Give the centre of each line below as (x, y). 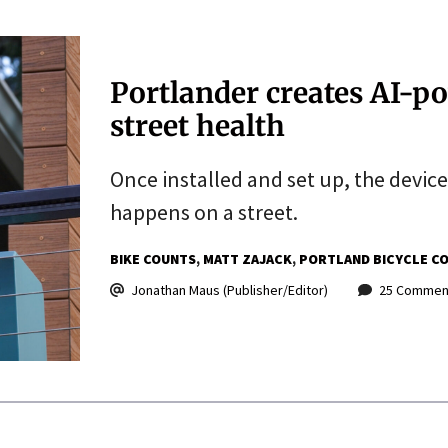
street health (197, 125)
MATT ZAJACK (247, 258)
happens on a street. (203, 211)
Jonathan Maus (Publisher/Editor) (229, 289)
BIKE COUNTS (152, 258)
